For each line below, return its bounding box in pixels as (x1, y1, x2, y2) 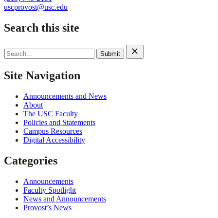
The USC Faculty (23, 109, 78, 118)
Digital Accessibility (23, 135, 85, 144)
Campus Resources (23, 127, 82, 135)
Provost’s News (23, 203, 72, 212)
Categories (4, 154, 57, 167)
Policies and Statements (23, 118, 95, 127)
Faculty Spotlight (23, 185, 76, 194)
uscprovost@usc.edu (4, 3, 68, 12)
